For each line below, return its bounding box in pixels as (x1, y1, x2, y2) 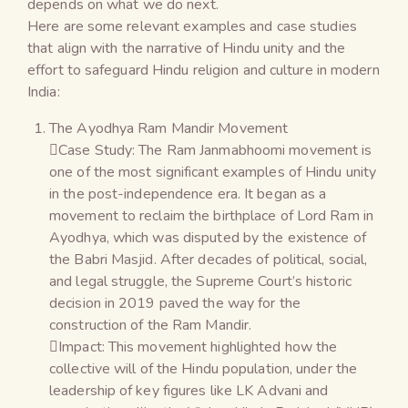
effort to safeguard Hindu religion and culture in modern (27, 59, 380, 80)
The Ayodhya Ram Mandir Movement (49, 117, 289, 138)
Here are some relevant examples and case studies (27, 15, 357, 36)
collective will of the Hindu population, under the (49, 358, 358, 379)
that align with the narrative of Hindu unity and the (27, 37, 346, 58)
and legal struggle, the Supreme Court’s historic (49, 270, 352, 291)
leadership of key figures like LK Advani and (49, 380, 329, 401)
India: (27, 81, 60, 102)
